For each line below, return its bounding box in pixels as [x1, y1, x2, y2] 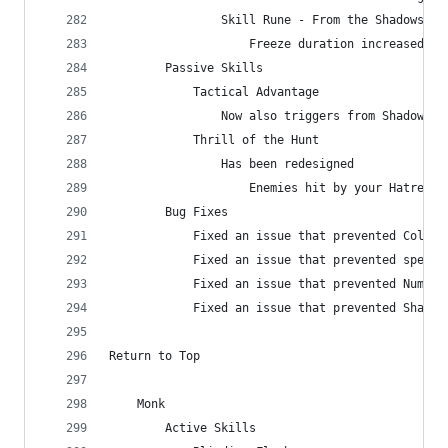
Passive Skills [109, 61, 263, 75]
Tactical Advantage [109, 85, 319, 99]
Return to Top [109, 349, 200, 363]
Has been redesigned [109, 157, 354, 171]
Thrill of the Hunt [109, 133, 319, 147]
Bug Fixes [109, 205, 228, 219]
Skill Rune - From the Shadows [109, 13, 424, 27]
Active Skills [109, 421, 256, 435]
